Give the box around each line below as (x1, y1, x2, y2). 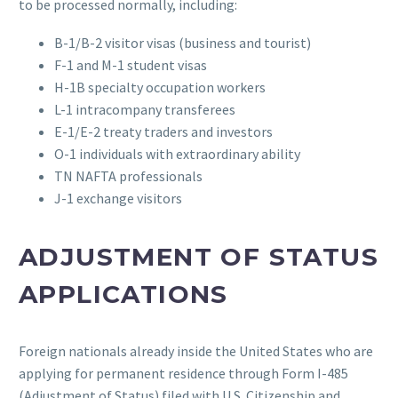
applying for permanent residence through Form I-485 (19, 364, 348, 383)
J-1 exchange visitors (54, 188, 182, 207)
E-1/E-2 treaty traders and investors (54, 122, 273, 140)
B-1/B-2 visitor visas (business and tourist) (54, 33, 311, 52)
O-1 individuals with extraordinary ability (54, 144, 300, 163)
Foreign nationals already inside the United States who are (19, 342, 373, 361)
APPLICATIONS (19, 278, 228, 309)
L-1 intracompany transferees (54, 99, 235, 118)
